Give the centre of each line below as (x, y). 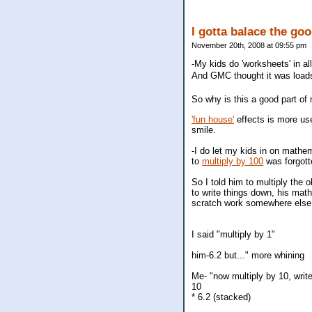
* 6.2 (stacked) (221, 297)
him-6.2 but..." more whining (248, 256)
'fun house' (213, 120)
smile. (204, 130)
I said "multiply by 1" (233, 235)
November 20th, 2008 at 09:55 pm (249, 45)
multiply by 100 (233, 162)
